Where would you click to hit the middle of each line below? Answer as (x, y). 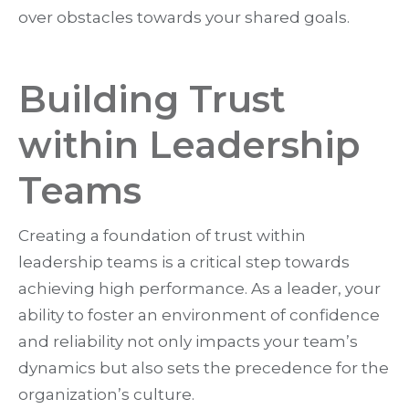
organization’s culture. (106, 395)
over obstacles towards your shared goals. (184, 18)
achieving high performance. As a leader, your (199, 289)
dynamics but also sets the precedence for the (204, 368)
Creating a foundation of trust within (162, 236)
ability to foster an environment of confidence (199, 315)
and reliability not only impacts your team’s (188, 342)
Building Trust (152, 100)
